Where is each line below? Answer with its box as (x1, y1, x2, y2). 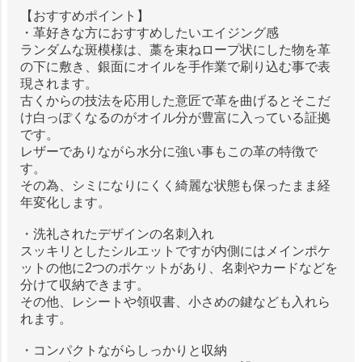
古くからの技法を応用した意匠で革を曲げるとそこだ (19, 94, 330, 108)
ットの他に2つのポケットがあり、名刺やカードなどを (19, 261, 338, 276)
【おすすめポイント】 (19, 9, 149, 23)
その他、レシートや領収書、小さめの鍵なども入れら (19, 295, 330, 309)
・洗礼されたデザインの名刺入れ (19, 227, 214, 242)
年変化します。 (19, 196, 111, 210)
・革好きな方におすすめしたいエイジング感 (19, 26, 279, 40)
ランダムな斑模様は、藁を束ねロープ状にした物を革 (19, 43, 330, 57)
